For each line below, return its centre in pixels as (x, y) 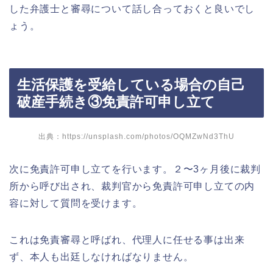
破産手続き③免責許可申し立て (116, 101)
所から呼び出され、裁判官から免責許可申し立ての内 (132, 186)
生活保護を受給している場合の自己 (131, 84)
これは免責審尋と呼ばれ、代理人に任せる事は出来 (127, 239)
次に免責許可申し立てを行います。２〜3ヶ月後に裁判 (135, 169)
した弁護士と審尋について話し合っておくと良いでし (132, 9)
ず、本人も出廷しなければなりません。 (101, 257)
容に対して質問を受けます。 (76, 203)
